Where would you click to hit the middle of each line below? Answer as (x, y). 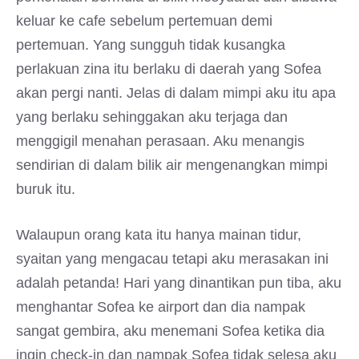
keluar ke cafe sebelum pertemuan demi (144, 21)
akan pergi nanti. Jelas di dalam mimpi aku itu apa (176, 93)
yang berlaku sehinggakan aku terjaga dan (152, 117)
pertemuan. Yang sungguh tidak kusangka (151, 45)
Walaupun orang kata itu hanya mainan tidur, (159, 235)
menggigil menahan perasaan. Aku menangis (160, 141)
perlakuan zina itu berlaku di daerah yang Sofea (169, 69)
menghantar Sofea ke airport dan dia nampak (161, 307)
